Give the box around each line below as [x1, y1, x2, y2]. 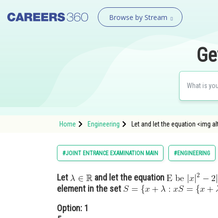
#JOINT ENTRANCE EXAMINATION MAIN [62, 150, 158, 157]
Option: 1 [57, 203, 89, 213]
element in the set [57, 183, 123, 194]
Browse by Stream [109, 13, 167, 22]
